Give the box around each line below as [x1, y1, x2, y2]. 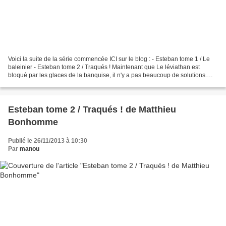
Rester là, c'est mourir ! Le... [8, 80, 83, 87]
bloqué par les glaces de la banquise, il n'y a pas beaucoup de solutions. [8, 72, 207, 79]
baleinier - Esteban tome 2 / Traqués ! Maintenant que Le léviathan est [8, 64, 200, 71]
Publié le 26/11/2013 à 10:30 [8, 137, 87, 145]
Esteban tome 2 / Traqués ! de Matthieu [8, 104, 176, 115]
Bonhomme [8, 117, 58, 128]
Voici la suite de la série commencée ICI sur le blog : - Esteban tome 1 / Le [8, 55, 210, 63]
